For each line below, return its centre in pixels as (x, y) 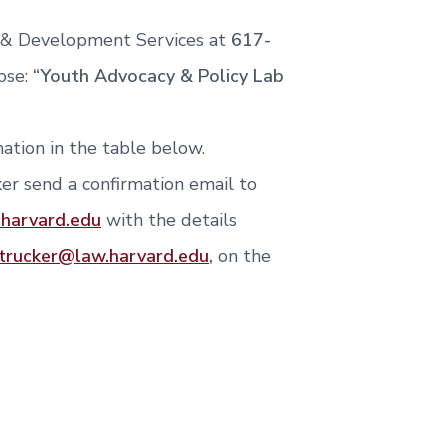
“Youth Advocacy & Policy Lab (158, 75)
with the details (169, 219)
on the (242, 255)
